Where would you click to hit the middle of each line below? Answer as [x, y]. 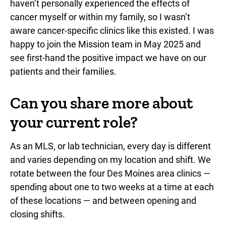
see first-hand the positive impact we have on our [108, 58]
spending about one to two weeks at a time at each [112, 187]
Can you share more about [101, 103]
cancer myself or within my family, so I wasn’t [100, 17]
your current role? [74, 122]
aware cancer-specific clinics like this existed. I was [112, 30]
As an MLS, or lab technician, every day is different [110, 146]
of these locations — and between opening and [103, 200]
